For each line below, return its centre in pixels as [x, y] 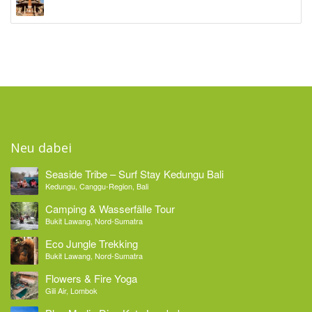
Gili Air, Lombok [71, 291]
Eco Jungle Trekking [92, 244]
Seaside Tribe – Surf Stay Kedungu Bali [134, 174]
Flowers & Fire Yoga [91, 279]
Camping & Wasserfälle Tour [110, 209]
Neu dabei [41, 148]
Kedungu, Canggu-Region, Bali [97, 186]
